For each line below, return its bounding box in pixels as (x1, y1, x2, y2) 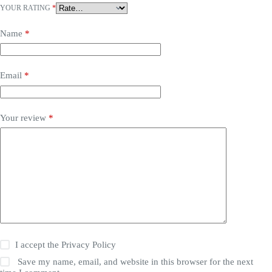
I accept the (15, 240, 62, 250)
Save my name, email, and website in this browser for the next (18, 257, 254, 267)
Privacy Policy (61, 240, 117, 250)
